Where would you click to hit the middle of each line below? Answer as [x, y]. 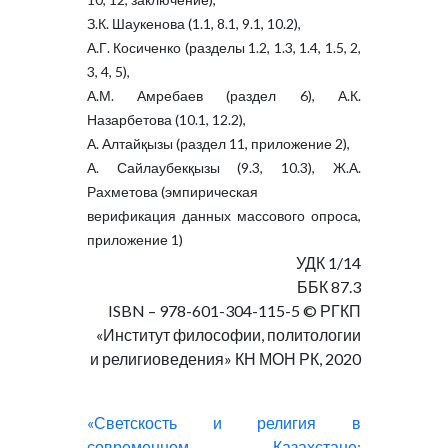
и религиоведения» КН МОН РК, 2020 [226, 358]
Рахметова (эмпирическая [172, 191]
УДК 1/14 [329, 262]
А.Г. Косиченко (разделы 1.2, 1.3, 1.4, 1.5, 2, [224, 47]
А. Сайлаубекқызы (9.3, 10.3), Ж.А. [224, 167]
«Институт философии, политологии [229, 334]
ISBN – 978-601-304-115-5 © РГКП [235, 310]
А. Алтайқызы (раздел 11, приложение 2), [218, 143]
